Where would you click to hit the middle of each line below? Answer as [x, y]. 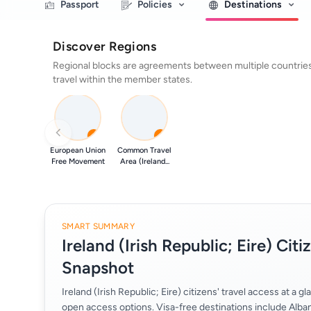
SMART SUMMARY [98, 226]
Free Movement [78, 161]
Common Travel [144, 150]
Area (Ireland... [144, 161]
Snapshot [98, 268]
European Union [78, 150]
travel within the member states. [123, 79]
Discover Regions [105, 47]
